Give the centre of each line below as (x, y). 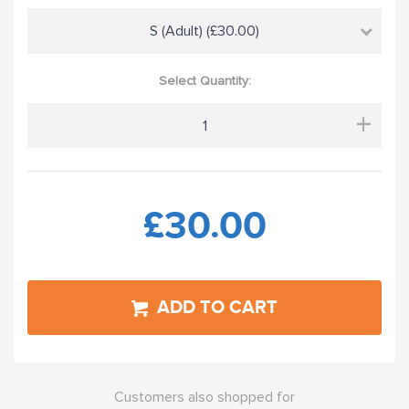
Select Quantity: (204, 80)
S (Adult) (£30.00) (204, 31)
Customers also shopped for (204, 397)
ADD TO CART (217, 307)
